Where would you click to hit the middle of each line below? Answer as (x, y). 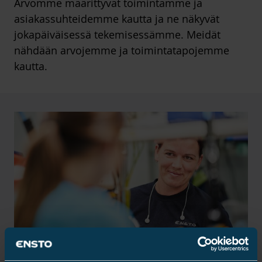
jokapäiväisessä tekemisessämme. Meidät (117, 35)
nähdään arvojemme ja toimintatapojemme (122, 50)
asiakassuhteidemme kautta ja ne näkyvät (117, 19)
